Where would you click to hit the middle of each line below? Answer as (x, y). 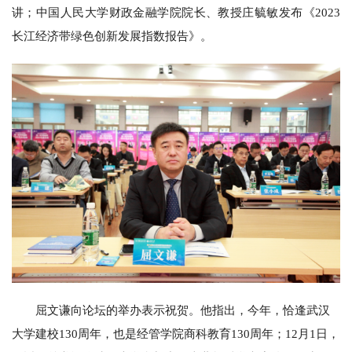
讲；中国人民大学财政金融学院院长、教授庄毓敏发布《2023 (176, 12)
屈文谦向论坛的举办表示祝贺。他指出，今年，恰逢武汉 (183, 310)
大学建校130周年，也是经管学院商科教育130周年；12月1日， (176, 334)
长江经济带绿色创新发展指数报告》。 (112, 36)
